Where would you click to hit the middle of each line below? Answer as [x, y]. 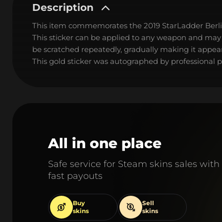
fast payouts [75, 176]
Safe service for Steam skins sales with [134, 164]
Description [63, 7]
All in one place [105, 143]
